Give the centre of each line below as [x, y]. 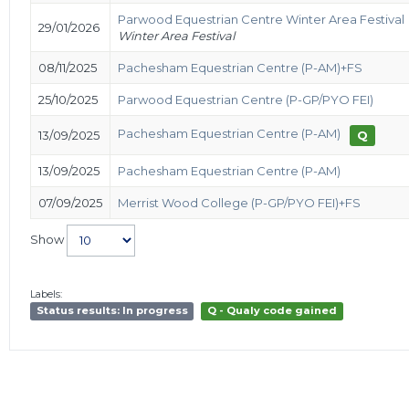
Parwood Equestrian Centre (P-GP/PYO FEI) [246, 99]
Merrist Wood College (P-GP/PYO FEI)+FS [239, 202]
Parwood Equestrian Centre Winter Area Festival [261, 19]
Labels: [46, 294]
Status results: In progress [112, 311]
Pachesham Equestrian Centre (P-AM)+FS [240, 67]
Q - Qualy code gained [273, 311]
